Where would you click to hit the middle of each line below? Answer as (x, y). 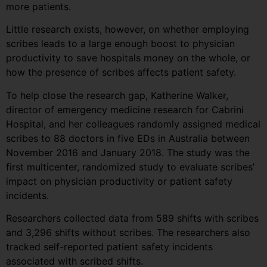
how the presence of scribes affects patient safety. (121, 72)
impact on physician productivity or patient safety (119, 181)
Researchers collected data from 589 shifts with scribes (132, 218)
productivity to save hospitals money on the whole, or (128, 58)
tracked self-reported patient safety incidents (109, 246)
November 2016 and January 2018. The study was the (128, 152)
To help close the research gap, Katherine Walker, (117, 95)
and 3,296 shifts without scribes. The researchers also (128, 232)
